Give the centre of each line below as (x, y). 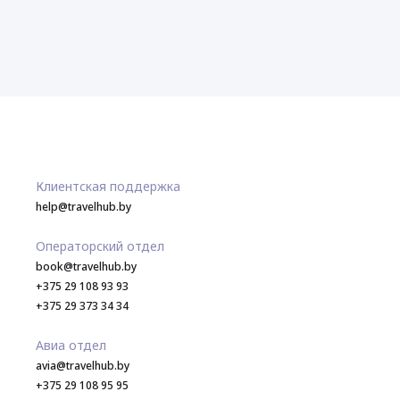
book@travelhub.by (86, 267)
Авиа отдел (71, 346)
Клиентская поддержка (108, 187)
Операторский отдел (100, 246)
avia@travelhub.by (83, 366)
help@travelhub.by (83, 207)
